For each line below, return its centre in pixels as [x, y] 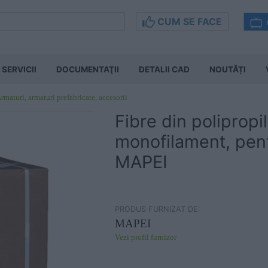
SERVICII [19, 69]
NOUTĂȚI [228, 69]
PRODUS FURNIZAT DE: [158, 209]
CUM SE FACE [188, 22]
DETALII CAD [164, 69]
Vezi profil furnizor [146, 237]
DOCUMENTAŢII [88, 69]
